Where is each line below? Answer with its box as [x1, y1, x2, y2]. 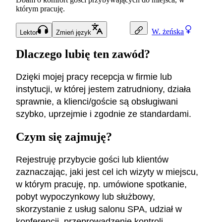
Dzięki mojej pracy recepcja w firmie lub [16, 72, 172, 82]
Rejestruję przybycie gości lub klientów [16, 154, 168, 165]
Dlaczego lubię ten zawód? [16, 48, 150, 61]
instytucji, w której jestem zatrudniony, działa [16, 84, 191, 94]
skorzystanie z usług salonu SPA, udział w [16, 204, 182, 214]
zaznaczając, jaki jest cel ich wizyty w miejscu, [16, 166, 198, 177]
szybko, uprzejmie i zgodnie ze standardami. [16, 109, 191, 119]
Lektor [20, 29, 38, 37]
